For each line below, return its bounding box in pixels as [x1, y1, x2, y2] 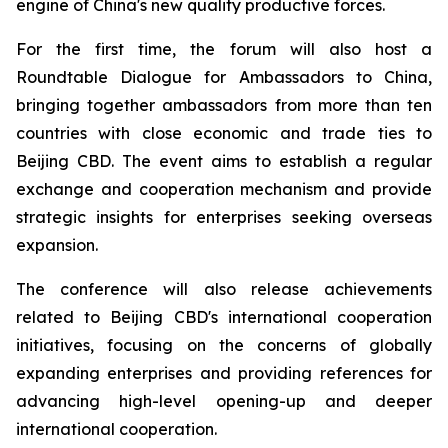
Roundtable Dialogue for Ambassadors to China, [16, 67, 432, 87]
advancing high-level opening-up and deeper [16, 391, 432, 411]
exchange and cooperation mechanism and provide [16, 179, 432, 199]
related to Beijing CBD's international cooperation [16, 307, 432, 327]
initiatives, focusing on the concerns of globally [16, 335, 432, 355]
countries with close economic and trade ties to [16, 123, 432, 143]
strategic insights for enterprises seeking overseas [16, 207, 432, 227]
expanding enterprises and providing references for [16, 363, 432, 383]
